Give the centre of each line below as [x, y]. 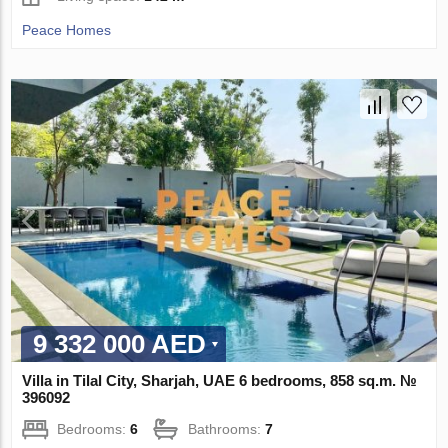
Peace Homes [67, 29]
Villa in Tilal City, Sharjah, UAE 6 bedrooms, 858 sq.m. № [220, 381]
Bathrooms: [227, 429]
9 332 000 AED [120, 344]
